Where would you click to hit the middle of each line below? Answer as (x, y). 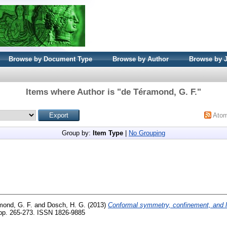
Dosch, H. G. (66, 205)
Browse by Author (141, 59)
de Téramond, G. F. (159, 92)
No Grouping (147, 133)
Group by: (77, 133)
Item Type (108, 133)
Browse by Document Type (50, 59)
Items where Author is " (73, 92)
